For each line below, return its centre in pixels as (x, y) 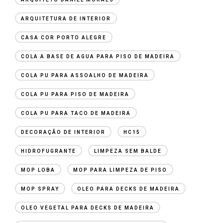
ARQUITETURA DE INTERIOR (66, 18)
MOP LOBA (38, 170)
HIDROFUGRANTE (49, 151)
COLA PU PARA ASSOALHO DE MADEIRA (85, 75)
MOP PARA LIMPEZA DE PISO (120, 170)
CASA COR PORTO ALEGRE (64, 37)
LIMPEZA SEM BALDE (128, 151)
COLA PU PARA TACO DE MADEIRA (76, 113)
